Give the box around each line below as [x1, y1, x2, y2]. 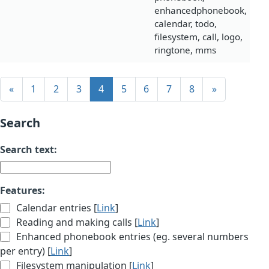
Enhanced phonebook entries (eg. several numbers [14, 230, 249, 244]
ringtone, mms [154, 44, 216, 56]
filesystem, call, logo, [154, 31, 243, 43]
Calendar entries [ [14, 201, 97, 215]
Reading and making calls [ [14, 216, 138, 229]
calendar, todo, [154, 17, 217, 30]
